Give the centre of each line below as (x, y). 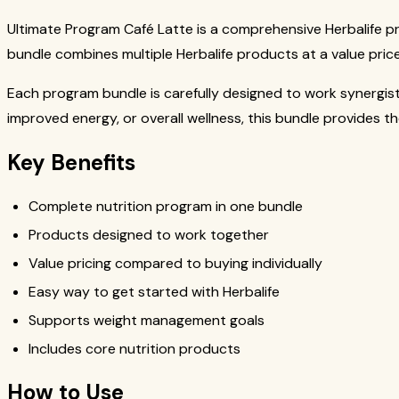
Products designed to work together (149, 234)
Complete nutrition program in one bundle (166, 206)
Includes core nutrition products (134, 348)
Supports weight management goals (147, 320)
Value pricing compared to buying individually (175, 263)
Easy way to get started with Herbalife (154, 291)
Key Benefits (71, 162)
